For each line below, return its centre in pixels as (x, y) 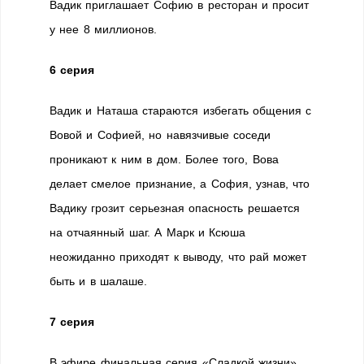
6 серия (72, 70)
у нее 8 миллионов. (104, 29)
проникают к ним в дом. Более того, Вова (164, 159)
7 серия (72, 322)
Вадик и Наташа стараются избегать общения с (181, 110)
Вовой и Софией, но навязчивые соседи (160, 135)
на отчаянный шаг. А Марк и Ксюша (148, 232)
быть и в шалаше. (99, 281)
